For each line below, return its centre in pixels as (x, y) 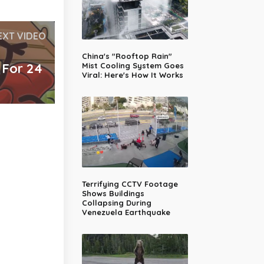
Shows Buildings (113, 193)
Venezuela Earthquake (126, 212)
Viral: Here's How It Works (133, 75)
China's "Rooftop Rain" (127, 56)
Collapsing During (117, 202)
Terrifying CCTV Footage (130, 184)
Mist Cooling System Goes (133, 65)
